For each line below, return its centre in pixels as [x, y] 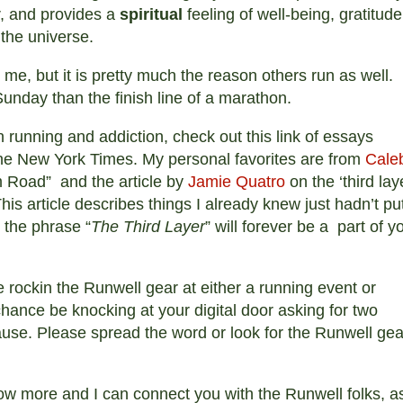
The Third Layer [148, 226]
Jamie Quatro [237, 181]
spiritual [151, 14]
